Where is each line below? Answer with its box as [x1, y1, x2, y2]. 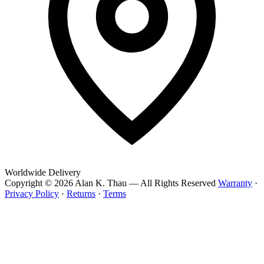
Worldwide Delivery [5, 167, 81, 178]
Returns [67, 189, 95, 199]
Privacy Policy [5, 189, 59, 199]
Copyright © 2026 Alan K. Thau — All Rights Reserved [5, 178, 216, 189]
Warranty [218, 178, 252, 189]
